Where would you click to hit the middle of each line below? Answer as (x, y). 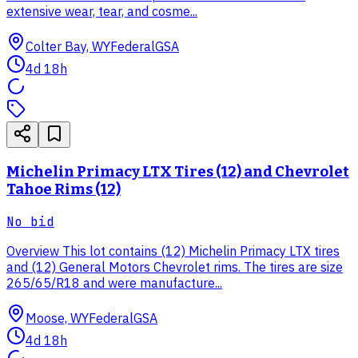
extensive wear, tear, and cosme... (102, 12)
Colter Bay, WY (68, 47)
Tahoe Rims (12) (64, 190)
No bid (30, 221)
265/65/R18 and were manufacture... (114, 282)
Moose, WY (57, 318)
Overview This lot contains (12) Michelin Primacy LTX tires (173, 251)
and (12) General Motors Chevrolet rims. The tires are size (175, 267)
